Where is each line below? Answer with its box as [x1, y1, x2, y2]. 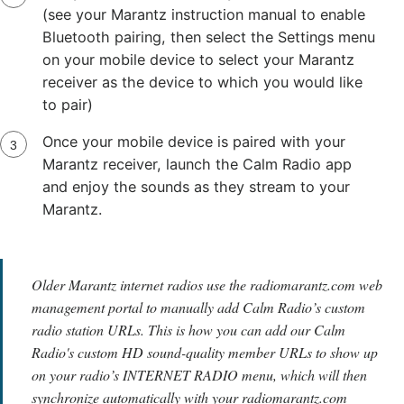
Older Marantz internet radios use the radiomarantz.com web [32, 274, 382, 294]
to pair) [41, 95, 93, 114]
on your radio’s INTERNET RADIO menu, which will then [32, 364, 367, 384]
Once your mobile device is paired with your [41, 132, 345, 151]
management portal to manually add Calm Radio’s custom [32, 297, 365, 317]
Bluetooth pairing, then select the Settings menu [41, 27, 375, 46]
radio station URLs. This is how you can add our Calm [32, 319, 345, 339]
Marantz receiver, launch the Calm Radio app [41, 154, 352, 173]
